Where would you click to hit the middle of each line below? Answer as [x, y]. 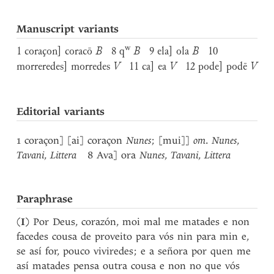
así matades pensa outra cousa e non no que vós [128, 266]
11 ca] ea [145, 67]
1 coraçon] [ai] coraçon [72, 140]
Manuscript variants [68, 29]
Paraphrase [45, 199]
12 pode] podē [213, 67]
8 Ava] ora [108, 155]
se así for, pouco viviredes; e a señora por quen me [134, 251]
